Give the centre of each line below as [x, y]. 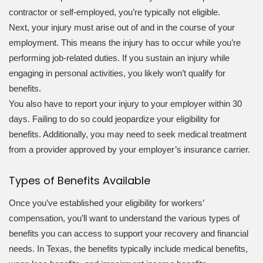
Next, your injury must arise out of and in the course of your [122, 27]
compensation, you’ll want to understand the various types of [124, 218]
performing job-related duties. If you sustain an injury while [119, 58]
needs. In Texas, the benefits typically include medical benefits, [128, 249]
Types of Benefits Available [80, 180]
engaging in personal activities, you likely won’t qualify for [117, 73]
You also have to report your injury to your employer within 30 [125, 103]
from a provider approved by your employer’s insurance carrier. [129, 149]
